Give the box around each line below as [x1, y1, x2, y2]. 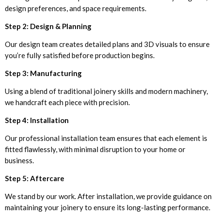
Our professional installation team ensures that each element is [5, 133, 207, 142]
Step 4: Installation [5, 115, 69, 124]
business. [5, 155, 34, 165]
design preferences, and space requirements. [5, 3, 146, 13]
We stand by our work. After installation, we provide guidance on [5, 191, 212, 201]
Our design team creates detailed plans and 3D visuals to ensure [5, 39, 210, 48]
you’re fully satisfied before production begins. [5, 50, 155, 60]
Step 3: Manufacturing [5, 68, 82, 77]
